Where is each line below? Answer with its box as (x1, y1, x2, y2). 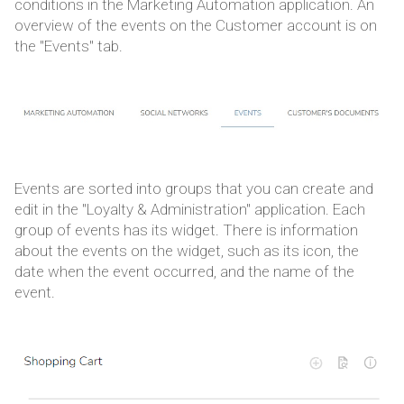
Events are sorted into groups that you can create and (14, 179, 373, 197)
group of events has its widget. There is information (14, 220, 358, 239)
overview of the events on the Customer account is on (14, 16, 377, 35)
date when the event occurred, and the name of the (14, 262, 354, 280)
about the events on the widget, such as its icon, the (14, 241, 359, 260)
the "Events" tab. (14, 37, 123, 56)
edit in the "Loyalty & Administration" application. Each (14, 199, 365, 218)
